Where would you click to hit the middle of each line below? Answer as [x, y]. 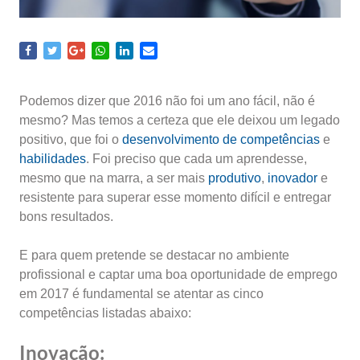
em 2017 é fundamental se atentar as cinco [141, 294]
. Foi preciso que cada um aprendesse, [196, 159]
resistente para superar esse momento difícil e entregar [175, 197]
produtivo [235, 178]
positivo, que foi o [71, 139]
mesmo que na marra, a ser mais [114, 178]
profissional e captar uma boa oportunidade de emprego [178, 274]
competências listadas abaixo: [105, 313]
